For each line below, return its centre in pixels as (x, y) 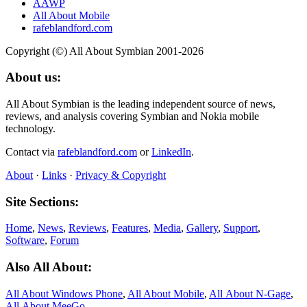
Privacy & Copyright (121, 175)
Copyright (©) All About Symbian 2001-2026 (105, 51)
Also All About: (49, 267)
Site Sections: (42, 201)
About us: (33, 77)
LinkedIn (171, 152)
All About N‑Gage (250, 293)
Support (241, 228)
